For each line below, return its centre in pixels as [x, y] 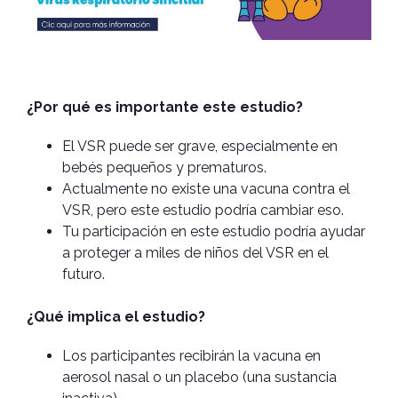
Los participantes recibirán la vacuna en [191, 355]
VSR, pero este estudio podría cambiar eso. [203, 210]
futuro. [84, 274]
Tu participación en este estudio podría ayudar [214, 231]
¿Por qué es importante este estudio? [165, 107]
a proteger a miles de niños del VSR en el [195, 252]
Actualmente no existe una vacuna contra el [206, 188]
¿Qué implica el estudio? [116, 316]
